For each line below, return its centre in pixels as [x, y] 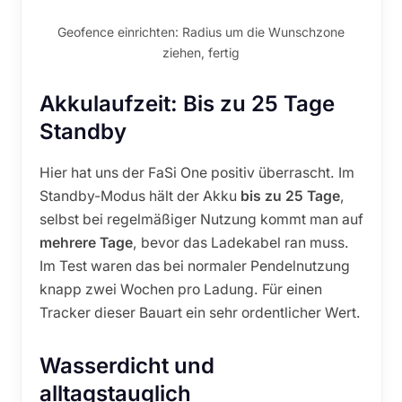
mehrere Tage [86, 242]
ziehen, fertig [201, 52]
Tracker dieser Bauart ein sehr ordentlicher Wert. [200, 312]
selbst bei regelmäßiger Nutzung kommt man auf [201, 219]
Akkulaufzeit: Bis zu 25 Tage [187, 103]
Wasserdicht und [127, 365]
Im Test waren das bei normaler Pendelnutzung [194, 266]
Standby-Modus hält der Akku [140, 196]
